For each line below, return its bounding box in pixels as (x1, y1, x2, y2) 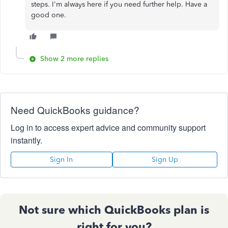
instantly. (11, 134, 42, 147)
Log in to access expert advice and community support (11, 122, 206, 134)
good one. (31, 11, 66, 20)
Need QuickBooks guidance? (11, 103, 139, 117)
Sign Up (151, 155, 178, 164)
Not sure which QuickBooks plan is (19, 203, 209, 217)
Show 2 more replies (40, 54, 108, 64)
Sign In (50, 155, 73, 164)
